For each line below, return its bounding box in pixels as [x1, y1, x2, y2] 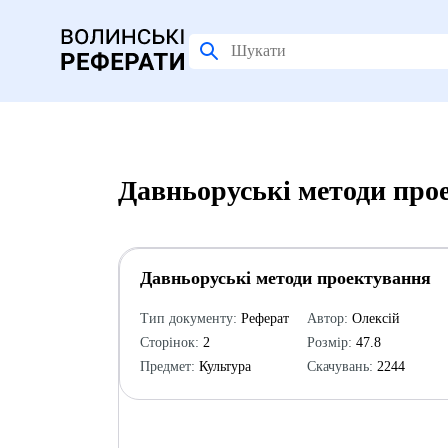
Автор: [306, 311, 348, 326]
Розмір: [306, 335, 352, 350]
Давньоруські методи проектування [139, 268, 431, 288]
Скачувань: [306, 359, 373, 374]
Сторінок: [139, 335, 199, 350]
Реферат [236, 311, 289, 326]
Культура [194, 359, 251, 374]
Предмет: [139, 359, 195, 374]
